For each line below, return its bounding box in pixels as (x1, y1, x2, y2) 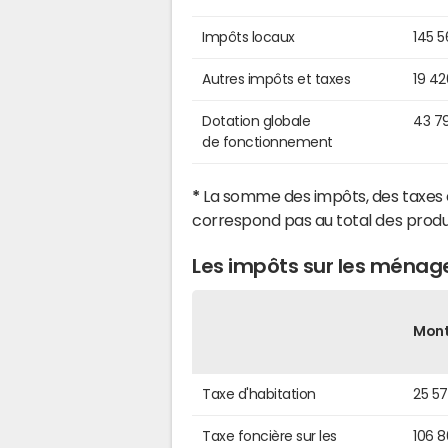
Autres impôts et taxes (202, 72, 351, 87)
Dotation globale (202, 114, 311, 129)
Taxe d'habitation (202, 386, 316, 401)
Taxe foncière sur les (202, 428, 337, 443)
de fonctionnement (202, 135, 333, 150)
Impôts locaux (202, 30, 295, 45)
